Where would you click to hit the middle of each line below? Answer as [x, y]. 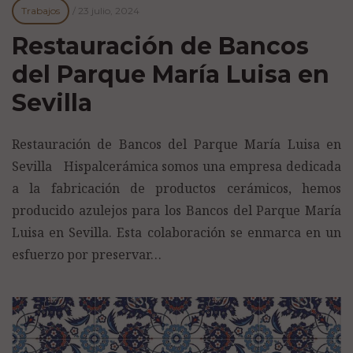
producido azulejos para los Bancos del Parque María [176, 211]
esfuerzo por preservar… [87, 255]
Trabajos [41, 11]
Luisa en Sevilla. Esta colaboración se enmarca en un [176, 233]
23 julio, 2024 [109, 11]
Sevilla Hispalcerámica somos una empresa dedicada [176, 167]
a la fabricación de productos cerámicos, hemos [176, 189]
